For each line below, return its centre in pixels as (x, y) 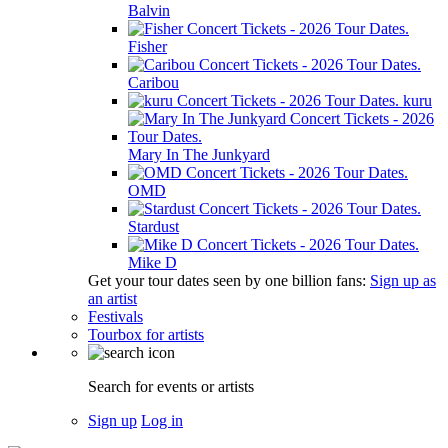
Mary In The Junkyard (199, 154)
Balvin (149, 10)
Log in (162, 420)
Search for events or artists (171, 386)
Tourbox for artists (146, 334)
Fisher (147, 46)
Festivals (115, 316)
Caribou (153, 82)
